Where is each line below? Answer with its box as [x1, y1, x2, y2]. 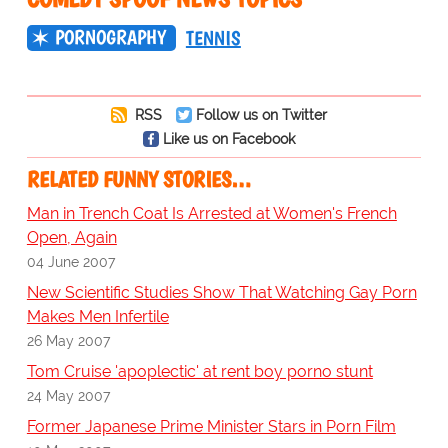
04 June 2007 [26, 253, 115, 271]
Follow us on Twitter [195, 106, 327, 124]
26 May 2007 [26, 332, 110, 350]
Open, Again [26, 228, 117, 248]
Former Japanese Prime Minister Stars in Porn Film [26, 417, 396, 437]
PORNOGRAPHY [54, 25, 166, 50]
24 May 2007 [26, 387, 110, 405]
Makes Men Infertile [26, 307, 169, 327]
